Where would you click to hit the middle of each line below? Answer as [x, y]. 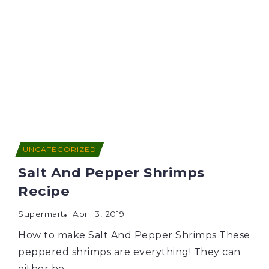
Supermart [41, 213]
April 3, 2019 [99, 213]
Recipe [44, 191]
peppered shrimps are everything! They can [129, 252]
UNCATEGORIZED [60, 149]
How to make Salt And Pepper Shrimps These [134, 235]
